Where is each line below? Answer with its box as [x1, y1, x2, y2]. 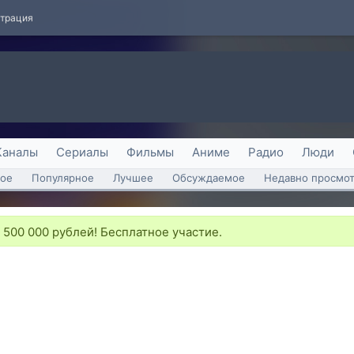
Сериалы [56, 145, 108, 160]
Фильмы [126, 145, 174, 160]
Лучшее [113, 171, 153, 184]
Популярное [32, 171, 94, 184]
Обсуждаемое [172, 171, 245, 184]
